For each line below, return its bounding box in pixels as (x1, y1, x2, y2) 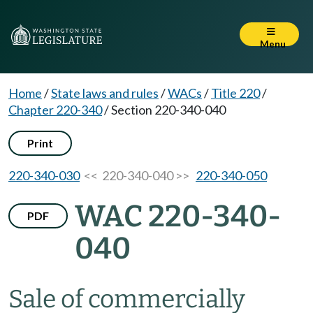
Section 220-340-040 (111, 102, 226, 117)
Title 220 (211, 85, 260, 101)
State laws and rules (51, 85, 159, 101)
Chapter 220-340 (8, 102, 102, 117)
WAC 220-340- (75, 198, 281, 234)
